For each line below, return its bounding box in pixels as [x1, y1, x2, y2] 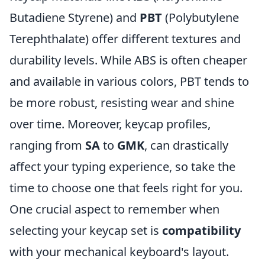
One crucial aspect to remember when [9, 201, 219, 217]
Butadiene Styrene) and [9, 9, 140, 25]
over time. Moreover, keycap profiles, [9, 116, 211, 132]
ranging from [9, 137, 85, 153]
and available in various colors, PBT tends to [9, 73, 249, 89]
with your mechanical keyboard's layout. [9, 244, 229, 260]
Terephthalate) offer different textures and [9, 31, 241, 47]
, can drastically [144, 137, 228, 153]
